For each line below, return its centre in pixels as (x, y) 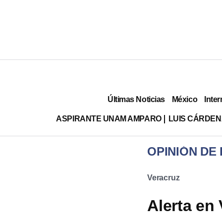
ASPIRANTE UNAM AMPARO (109, 118)
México (185, 99)
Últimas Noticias (136, 99)
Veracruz (164, 178)
